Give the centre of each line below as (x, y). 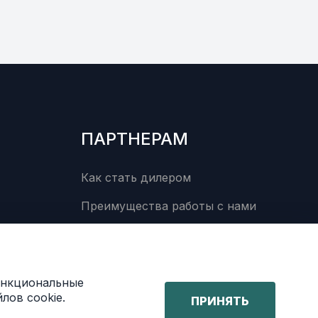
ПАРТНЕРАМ (135, 139)
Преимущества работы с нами (169, 206)
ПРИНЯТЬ (220, 301)
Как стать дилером (136, 178)
